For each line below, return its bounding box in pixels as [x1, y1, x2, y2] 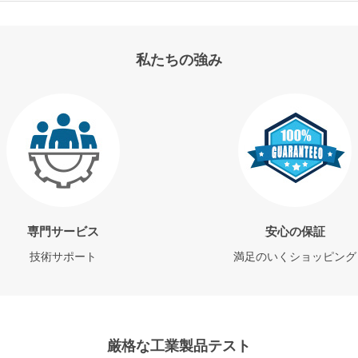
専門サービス [27, 221, 99, 240]
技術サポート [30, 247, 97, 264]
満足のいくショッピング [233, 247, 356, 264]
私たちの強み [136, 48, 222, 70]
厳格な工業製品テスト [107, 334, 251, 356]
